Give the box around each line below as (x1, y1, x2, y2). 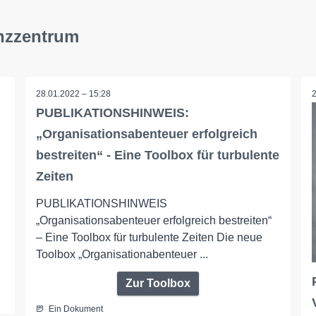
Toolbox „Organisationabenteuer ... (35, 248, 208, 261)
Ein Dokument (48, 304, 103, 315)
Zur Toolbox (125, 277, 190, 290)
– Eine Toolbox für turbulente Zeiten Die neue (35, 231, 262, 244)
